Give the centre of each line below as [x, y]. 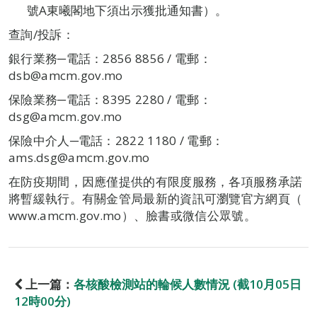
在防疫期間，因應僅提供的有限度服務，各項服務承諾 [156, 181]
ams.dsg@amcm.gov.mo [79, 157]
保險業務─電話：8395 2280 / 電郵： [110, 99]
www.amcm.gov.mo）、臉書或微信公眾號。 [132, 215]
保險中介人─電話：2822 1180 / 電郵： [116, 140]
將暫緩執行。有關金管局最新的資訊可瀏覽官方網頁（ [156, 198]
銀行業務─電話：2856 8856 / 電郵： [110, 58]
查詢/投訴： [41, 34]
